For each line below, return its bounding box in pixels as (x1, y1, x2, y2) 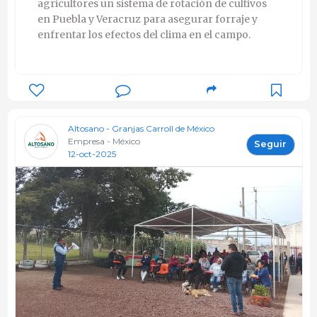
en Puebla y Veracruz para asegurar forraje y (37, 13, 258, 26)
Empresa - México (67, 136, 140, 147)
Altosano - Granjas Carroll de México (67, 123, 214, 134)
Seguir (254, 139, 287, 150)
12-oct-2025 (67, 149, 116, 160)
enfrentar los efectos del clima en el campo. (37, 28, 250, 42)
